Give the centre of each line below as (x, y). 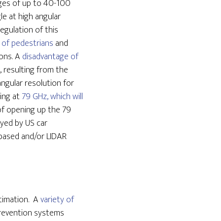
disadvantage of (50, 57)
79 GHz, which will (52, 97)
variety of (57, 200)
